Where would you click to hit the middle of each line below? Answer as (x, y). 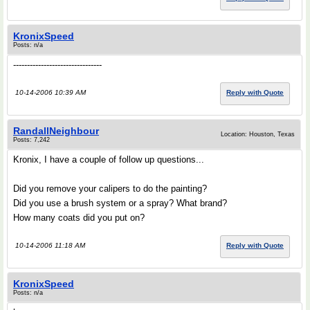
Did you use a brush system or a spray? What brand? (120, 203)
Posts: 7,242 (31, 140)
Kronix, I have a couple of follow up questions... (109, 159)
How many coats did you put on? (79, 218)
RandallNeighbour (56, 131)
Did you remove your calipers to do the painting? (110, 189)
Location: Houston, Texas (258, 134)
